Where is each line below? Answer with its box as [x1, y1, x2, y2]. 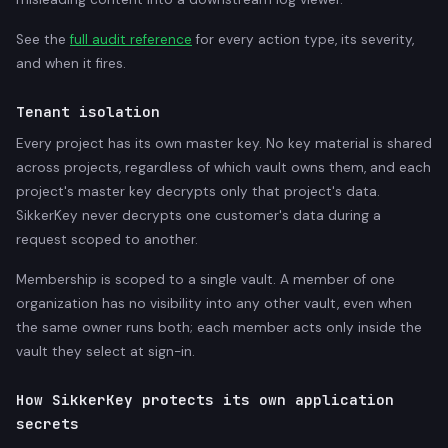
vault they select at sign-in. [16, 342, 195, 360]
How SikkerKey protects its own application [16, 389, 394, 409]
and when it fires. [16, 54, 126, 72]
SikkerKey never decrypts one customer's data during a [16, 206, 381, 224]
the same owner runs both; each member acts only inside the [16, 318, 422, 336]
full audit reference [70, 30, 192, 48]
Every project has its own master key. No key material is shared [16, 134, 432, 152]
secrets [16, 413, 79, 433]
